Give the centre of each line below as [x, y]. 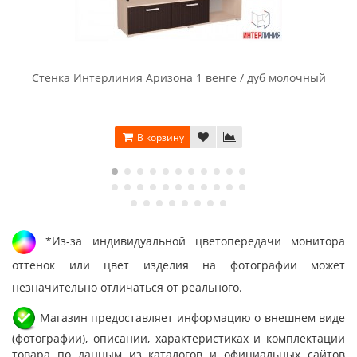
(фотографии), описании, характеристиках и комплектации [178, 338]
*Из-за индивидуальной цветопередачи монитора [190, 241]
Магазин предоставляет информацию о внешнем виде [190, 317]
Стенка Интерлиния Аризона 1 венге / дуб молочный [178, 77]
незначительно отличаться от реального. [127, 287]
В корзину [159, 137]
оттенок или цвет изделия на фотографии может [178, 265]
